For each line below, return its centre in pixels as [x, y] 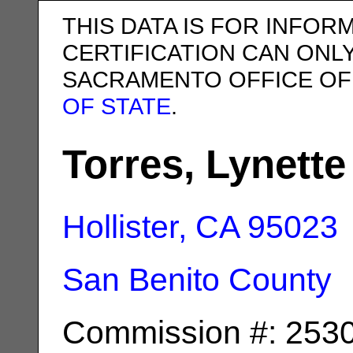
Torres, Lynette [204, 164]
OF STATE [117, 106]
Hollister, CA [150, 227]
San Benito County [197, 279]
